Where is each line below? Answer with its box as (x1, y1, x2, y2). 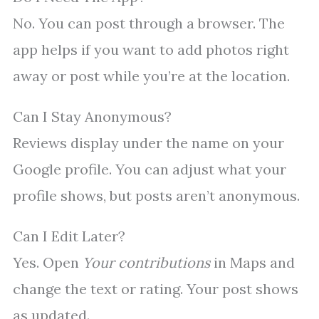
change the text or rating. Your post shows (13, 280, 298, 298)
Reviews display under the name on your (13, 134, 284, 152)
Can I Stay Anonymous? (13, 108, 172, 126)
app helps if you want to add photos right (13, 41, 289, 59)
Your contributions (83, 253, 210, 272)
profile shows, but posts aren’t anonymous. (13, 187, 300, 205)
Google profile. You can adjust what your (13, 160, 286, 179)
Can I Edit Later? (13, 227, 125, 246)
